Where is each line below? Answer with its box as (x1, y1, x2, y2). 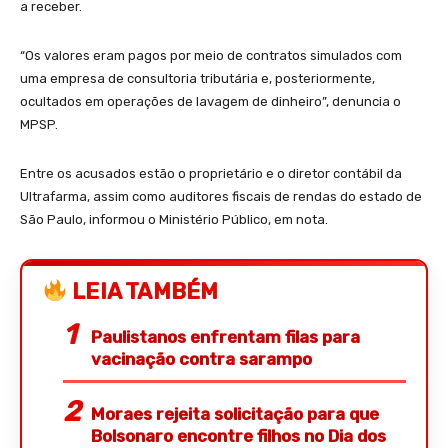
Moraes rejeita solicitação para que (91, 403, 379, 424)
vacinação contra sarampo (91, 348, 312, 369)
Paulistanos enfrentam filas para (91, 326, 360, 347)
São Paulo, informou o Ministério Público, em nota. (20, 211, 328, 227)
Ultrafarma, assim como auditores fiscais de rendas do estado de (20, 188, 422, 204)
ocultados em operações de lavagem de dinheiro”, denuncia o (20, 93, 401, 109)
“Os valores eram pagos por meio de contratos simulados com (20, 47, 402, 63)
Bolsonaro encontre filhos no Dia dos (91, 425, 386, 446)
